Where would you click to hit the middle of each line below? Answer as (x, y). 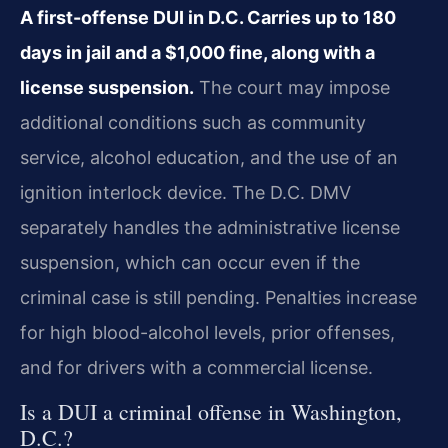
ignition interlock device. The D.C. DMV (185, 192)
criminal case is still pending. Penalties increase (218, 297)
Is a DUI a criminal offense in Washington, (211, 411)
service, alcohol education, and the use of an (209, 157)
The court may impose (292, 87)
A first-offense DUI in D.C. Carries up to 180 (208, 17)
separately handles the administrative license (210, 227)
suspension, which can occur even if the (190, 262)
